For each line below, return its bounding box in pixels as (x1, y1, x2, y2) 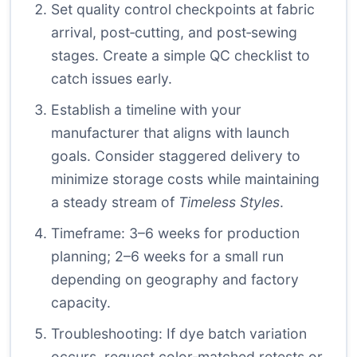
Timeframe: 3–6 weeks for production (51, 225, 300, 242)
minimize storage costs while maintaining (51, 171, 320, 188)
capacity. (51, 294, 111, 312)
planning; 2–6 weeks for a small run (51, 248, 284, 265)
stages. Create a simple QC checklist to (51, 47, 310, 65)
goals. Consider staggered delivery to (51, 147, 300, 165)
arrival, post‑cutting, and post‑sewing (51, 24, 297, 41)
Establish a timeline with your (51, 101, 241, 119)
